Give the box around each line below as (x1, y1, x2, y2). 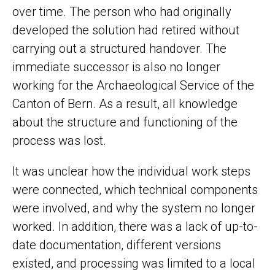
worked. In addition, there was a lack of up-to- (12, 219, 258, 234)
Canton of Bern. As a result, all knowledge (12, 96, 238, 112)
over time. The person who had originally (12, 4, 231, 20)
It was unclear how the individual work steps (12, 164, 250, 179)
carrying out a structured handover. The (12, 41, 227, 56)
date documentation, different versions (12, 238, 221, 253)
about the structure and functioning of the (12, 115, 238, 130)
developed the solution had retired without (12, 23, 239, 38)
